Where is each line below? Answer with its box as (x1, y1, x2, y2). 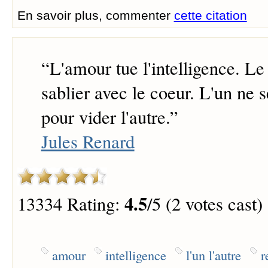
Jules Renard (41, 129, 135, 154)
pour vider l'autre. (41, 105, 170, 130)
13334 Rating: (17, 191, 124, 217)
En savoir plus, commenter (17, 8, 174, 22)
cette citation (173, 8, 247, 22)
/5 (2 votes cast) (147, 191, 263, 217)
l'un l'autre (185, 245, 241, 264)
